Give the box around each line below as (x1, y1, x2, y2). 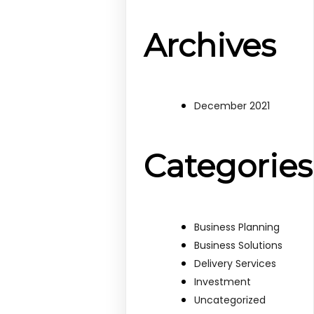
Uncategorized (194, 292, 266, 307)
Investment (194, 274, 252, 289)
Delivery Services (194, 256, 277, 271)
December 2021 (194, 99, 271, 114)
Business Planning (194, 219, 280, 234)
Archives (144, 25, 277, 64)
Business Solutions (194, 238, 283, 252)
